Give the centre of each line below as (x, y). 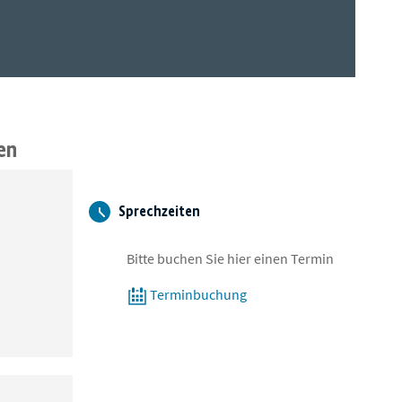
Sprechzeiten (158, 212)
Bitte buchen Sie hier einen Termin (230, 259)
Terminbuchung (198, 295)
